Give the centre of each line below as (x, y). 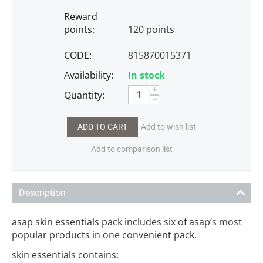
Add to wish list (168, 127)
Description (42, 193)
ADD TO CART (102, 127)
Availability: (89, 75)
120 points (151, 29)
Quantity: (84, 95)
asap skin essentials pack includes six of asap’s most (127, 222)
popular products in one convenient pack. (104, 235)
